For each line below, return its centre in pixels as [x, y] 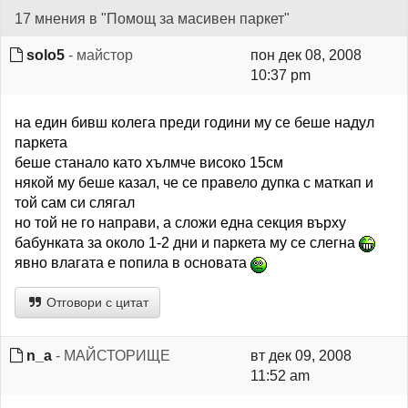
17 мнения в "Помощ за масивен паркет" [152, 19]
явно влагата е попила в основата [133, 263]
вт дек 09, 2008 [301, 356]
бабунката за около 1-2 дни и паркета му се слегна [187, 243]
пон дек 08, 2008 [306, 55]
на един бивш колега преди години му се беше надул [194, 122]
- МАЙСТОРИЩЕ [111, 356]
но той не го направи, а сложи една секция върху [180, 223]
